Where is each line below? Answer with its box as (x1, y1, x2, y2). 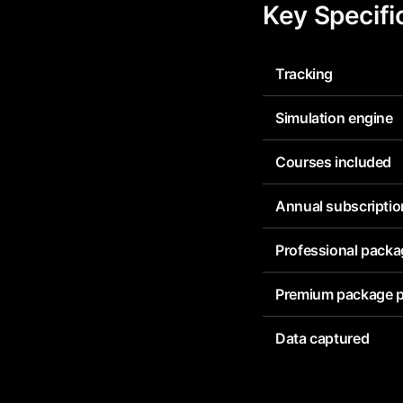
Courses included (275, 153, 392, 171)
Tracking (275, 65, 334, 83)
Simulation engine (275, 109, 393, 127)
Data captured (275, 329, 370, 347)
